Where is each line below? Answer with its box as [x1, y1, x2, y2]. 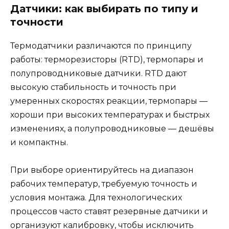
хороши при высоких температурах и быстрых [10, 109, 210, 120]
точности [10, 15, 63, 28]
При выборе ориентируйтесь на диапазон [10, 165, 194, 175]
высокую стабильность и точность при [10, 82, 176, 92]
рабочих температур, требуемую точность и [10, 178, 197, 189]
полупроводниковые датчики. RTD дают [10, 68, 187, 78]
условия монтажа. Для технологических [10, 192, 182, 202]
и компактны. [10, 137, 68, 147]
